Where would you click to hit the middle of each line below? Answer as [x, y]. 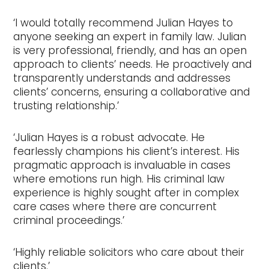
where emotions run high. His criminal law [119, 179]
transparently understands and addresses [122, 78]
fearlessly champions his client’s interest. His [127, 152]
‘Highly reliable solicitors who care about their [129, 252]
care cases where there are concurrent [115, 207]
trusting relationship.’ [66, 106]
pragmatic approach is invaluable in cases [122, 165]
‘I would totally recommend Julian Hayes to [123, 23]
